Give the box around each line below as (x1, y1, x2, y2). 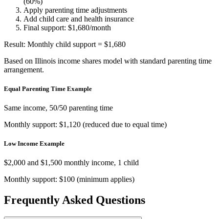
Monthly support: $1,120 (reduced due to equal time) (4, 120, 167, 129)
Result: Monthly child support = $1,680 (4, 40, 126, 48)
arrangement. (4, 65, 44, 74)
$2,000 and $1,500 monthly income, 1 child (4, 158, 139, 167)
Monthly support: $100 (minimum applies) (4, 175, 134, 184)
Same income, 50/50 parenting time (4, 103, 113, 112)
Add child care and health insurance (23, 14, 134, 23)
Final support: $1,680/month (23, 23, 111, 32)
